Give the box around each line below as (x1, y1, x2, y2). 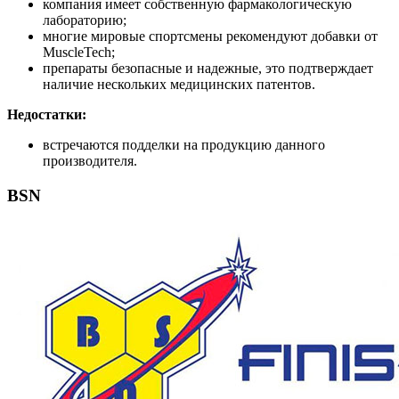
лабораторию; (43, 12, 126, 28)
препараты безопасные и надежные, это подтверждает (43, 61, 373, 77)
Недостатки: (7, 107, 86, 123)
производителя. (43, 153, 137, 169)
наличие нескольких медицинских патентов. (43, 77, 315, 93)
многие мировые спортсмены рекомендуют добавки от (43, 28, 378, 45)
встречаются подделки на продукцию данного (43, 137, 325, 153)
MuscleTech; (43, 45, 115, 61)
